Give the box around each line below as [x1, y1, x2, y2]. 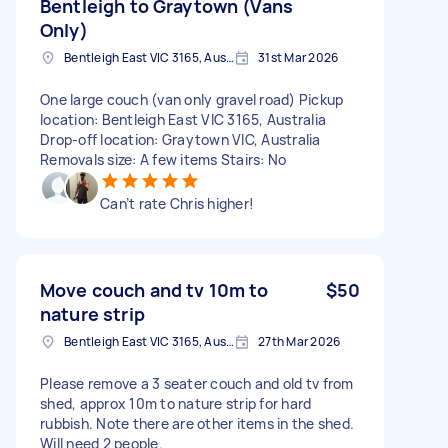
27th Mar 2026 [258, 332, 341, 350]
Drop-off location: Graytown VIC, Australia [40, 129, 321, 149]
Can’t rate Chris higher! [100, 193, 254, 213]
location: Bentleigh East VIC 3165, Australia [40, 109, 326, 129]
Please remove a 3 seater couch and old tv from [40, 373, 354, 393]
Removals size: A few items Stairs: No [40, 149, 287, 169]
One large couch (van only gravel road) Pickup [40, 89, 344, 109]
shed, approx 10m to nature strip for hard [40, 393, 312, 413]
